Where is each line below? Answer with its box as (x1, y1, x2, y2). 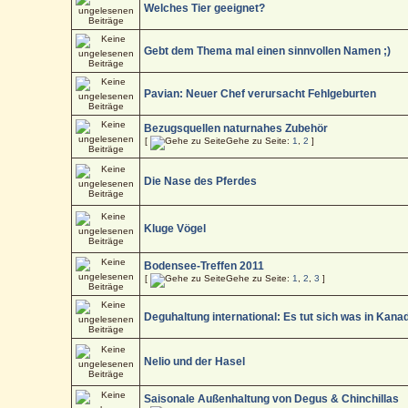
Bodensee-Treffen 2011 (144, 259, 265, 272)
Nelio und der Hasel (144, 354, 246, 368)
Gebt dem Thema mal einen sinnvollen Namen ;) (144, 44, 392, 57)
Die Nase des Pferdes (144, 174, 258, 188)
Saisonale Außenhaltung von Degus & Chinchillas (144, 392, 400, 405)
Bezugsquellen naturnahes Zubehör (144, 121, 329, 135)
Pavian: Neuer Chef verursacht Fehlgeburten (144, 87, 377, 100)
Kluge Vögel (144, 221, 207, 235)
